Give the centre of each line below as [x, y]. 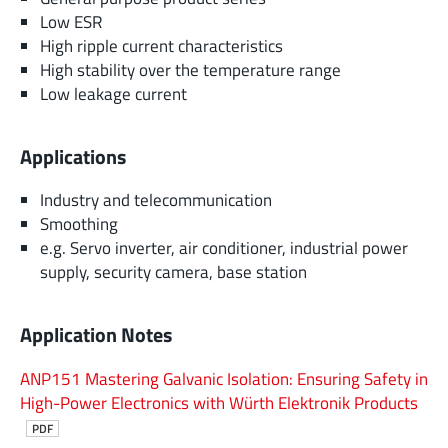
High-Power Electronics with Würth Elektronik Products [219, 402]
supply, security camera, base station [173, 272]
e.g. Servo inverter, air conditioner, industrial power [224, 248]
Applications [73, 156]
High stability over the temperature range [190, 69]
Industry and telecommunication [156, 200]
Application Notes [96, 335]
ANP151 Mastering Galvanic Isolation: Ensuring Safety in [224, 378]
